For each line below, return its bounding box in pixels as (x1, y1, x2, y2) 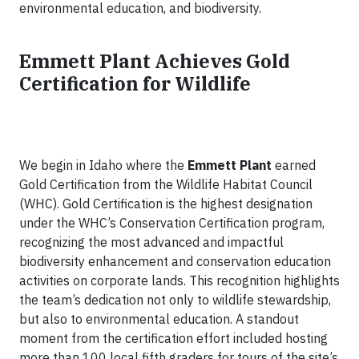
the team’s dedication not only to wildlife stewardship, (19, 292, 331, 308)
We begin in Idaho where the (19, 157, 188, 173)
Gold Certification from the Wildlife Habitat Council (19, 176, 313, 192)
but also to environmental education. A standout (19, 311, 299, 327)
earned (272, 157, 316, 173)
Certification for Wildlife (19, 71, 251, 95)
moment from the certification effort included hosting (19, 330, 328, 346)
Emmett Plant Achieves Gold (19, 49, 290, 73)
